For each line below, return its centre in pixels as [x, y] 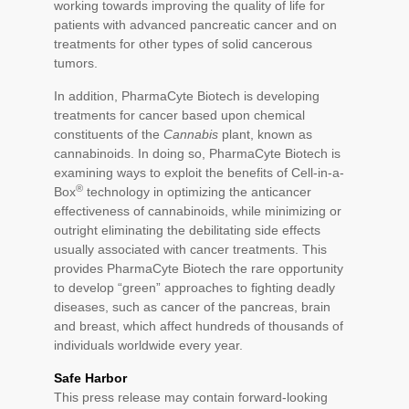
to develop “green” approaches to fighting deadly [194, 288]
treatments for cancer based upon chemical [179, 115]
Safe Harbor [90, 378]
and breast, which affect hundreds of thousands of [199, 326]
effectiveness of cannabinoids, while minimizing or [198, 211]
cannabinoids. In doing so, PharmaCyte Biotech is [197, 153]
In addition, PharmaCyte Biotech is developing [187, 96]
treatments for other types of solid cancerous [183, 44]
